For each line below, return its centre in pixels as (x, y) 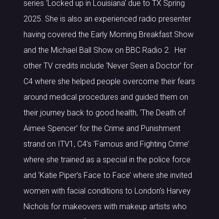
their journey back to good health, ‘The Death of (104, 113)
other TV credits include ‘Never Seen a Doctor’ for (108, 66)
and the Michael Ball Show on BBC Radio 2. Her (105, 50)
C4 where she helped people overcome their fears (109, 81)
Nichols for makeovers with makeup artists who (105, 207)
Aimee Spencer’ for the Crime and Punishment (102, 128)
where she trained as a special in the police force (107, 160)
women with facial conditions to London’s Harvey (107, 191)
